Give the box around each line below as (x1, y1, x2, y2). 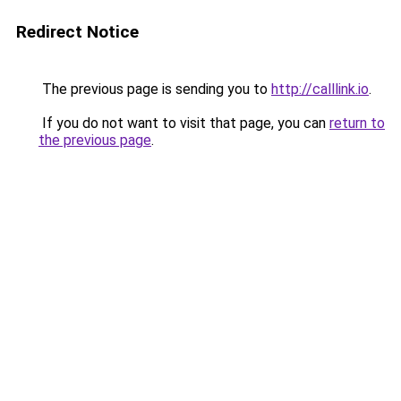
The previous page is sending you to (38, 81, 271, 98)
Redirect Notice (16, 21, 139, 42)
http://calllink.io (271, 81, 369, 98)
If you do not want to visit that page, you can (38, 115, 329, 132)
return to (329, 115, 385, 132)
